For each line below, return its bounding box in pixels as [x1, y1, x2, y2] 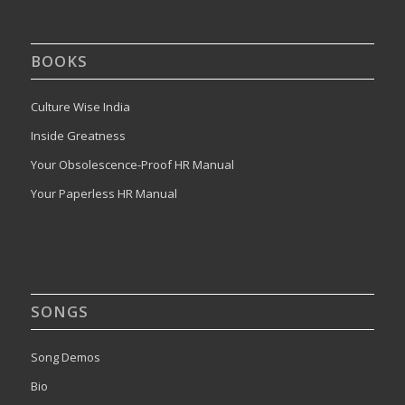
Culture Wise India [30, 98, 130, 115]
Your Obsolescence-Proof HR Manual [30, 155, 234, 173]
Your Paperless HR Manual [30, 184, 177, 202]
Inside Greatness [30, 127, 126, 144]
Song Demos [30, 348, 100, 365]
